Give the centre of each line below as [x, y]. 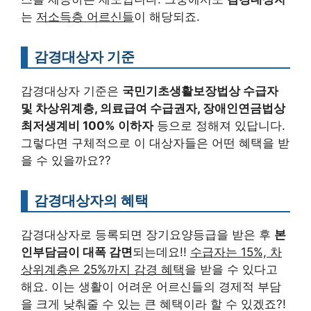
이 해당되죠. [167, 17]
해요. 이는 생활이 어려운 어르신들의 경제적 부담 [151, 287]
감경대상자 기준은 [72, 91]
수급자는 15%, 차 [236, 252]
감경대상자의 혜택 [91, 201]
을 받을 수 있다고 [231, 270]
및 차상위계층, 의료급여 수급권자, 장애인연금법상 [153, 109]
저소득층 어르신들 [85, 17]
